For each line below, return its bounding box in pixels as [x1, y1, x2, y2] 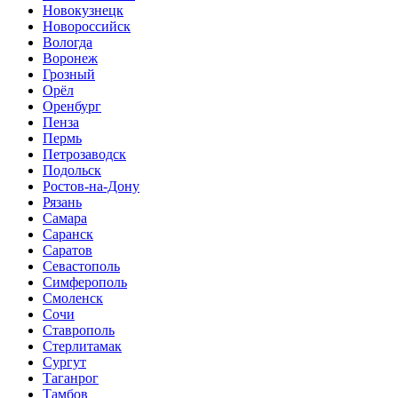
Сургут [43, 354, 86, 370]
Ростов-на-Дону [43, 178, 139, 194]
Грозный [43, 66, 95, 82]
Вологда [43, 34, 92, 50]
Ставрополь [43, 322, 115, 338]
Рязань [43, 194, 82, 210]
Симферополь [43, 274, 127, 290]
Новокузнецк [43, 2, 123, 18]
